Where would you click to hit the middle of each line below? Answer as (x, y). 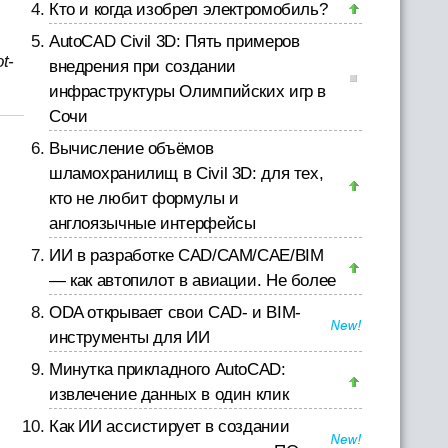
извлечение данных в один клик (168, 394)
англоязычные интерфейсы (152, 223)
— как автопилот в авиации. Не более (192, 280)
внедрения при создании (142, 66)
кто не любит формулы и (143, 198)
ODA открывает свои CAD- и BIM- (174, 312)
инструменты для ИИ (129, 337)
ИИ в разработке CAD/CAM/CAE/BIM (186, 255)
